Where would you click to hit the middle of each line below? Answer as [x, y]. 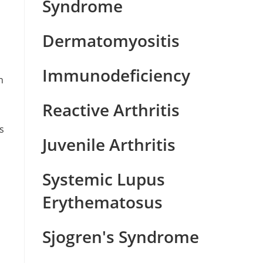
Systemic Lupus [104, 179]
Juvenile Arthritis [109, 144]
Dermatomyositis [111, 41]
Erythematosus [103, 202]
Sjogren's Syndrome [121, 237]
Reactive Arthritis [111, 110]
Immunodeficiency [117, 75]
